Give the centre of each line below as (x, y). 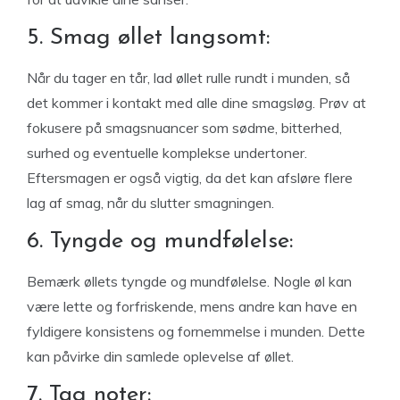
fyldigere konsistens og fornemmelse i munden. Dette (196, 331)
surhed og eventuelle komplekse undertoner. (167, 153)
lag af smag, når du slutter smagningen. (150, 203)
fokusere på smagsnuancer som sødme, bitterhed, (184, 128)
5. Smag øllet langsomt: (148, 38)
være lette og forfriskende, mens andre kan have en (192, 306)
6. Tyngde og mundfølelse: (160, 242)
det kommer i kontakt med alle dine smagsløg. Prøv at (196, 103)
